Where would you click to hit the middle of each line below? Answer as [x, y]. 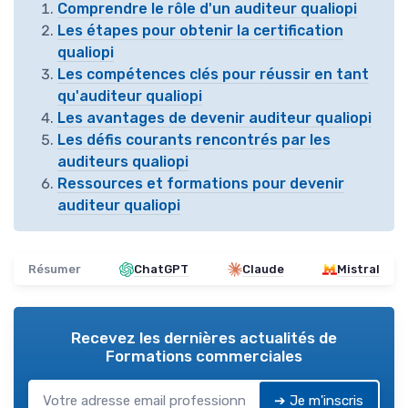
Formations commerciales [204, 357]
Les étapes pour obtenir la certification [200, 31]
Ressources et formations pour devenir [201, 184]
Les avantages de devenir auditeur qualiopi [214, 118]
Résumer [55, 270]
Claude [263, 270]
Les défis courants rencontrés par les [194, 140]
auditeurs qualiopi [123, 162]
